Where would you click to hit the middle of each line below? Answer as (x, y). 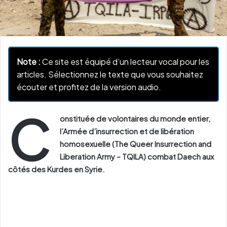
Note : (29, 62)
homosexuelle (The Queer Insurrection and (136, 144)
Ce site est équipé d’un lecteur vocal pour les (125, 62)
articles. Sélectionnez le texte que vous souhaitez (110, 74)
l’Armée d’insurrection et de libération (127, 131)
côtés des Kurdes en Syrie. (56, 169)
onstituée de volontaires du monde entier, (135, 119)
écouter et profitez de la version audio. (89, 87)
